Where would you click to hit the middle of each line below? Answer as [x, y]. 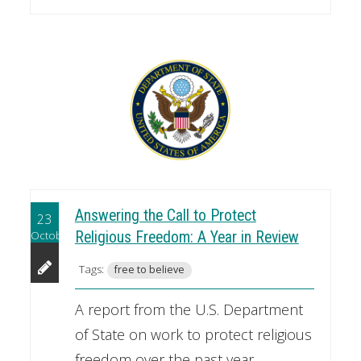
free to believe [149, 270]
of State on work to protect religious [193, 335]
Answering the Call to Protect [165, 216]
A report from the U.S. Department [189, 310]
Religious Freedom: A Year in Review [187, 238]
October [51, 235]
